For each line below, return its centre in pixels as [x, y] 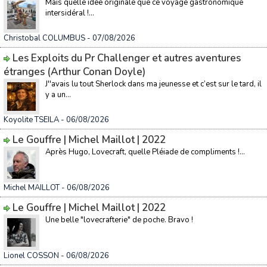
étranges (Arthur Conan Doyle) [74, 72]
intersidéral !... [70, 13]
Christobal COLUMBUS [44, 38]
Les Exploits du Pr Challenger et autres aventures [127, 58]
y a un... [58, 95]
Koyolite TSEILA [31, 120]
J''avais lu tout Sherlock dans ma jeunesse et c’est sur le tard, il [153, 84]
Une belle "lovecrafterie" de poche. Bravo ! [119, 220]
